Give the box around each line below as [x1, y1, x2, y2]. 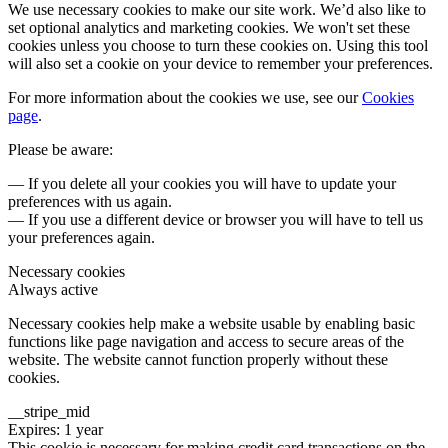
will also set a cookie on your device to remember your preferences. [8, 55, 433, 73]
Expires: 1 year [8, 421, 103, 439]
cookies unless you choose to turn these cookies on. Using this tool [8, 37, 428, 55]
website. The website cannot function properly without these [8, 351, 388, 369]
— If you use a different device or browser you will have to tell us [8, 211, 423, 229]
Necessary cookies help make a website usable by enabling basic [8, 315, 415, 333]
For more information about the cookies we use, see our [8, 89, 362, 107]
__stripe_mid [8, 403, 90, 421]
